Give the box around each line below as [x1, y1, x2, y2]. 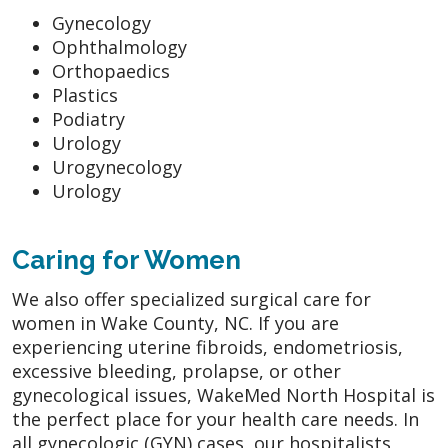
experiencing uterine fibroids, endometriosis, [12, 334, 403, 359]
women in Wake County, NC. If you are [12, 310, 339, 335]
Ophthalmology [52, 34, 187, 59]
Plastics [52, 82, 118, 107]
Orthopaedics [52, 58, 170, 83]
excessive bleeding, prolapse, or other [12, 358, 341, 383]
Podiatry [52, 106, 125, 131]
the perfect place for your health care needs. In [12, 406, 419, 431]
